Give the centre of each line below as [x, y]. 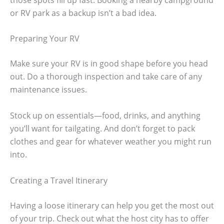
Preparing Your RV [45, 39]
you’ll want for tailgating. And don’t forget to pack [102, 128]
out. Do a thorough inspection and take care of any [106, 77]
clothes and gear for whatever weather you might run [111, 141]
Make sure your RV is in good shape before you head [109, 64]
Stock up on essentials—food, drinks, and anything [105, 115]
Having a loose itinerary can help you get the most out [112, 205]
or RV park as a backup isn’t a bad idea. [83, 13]
